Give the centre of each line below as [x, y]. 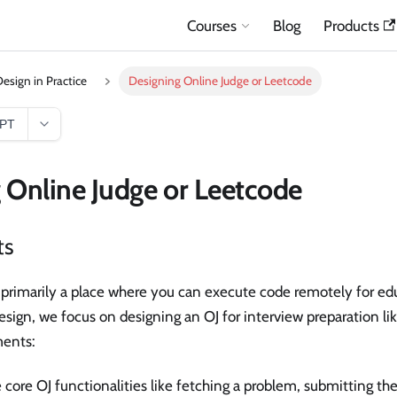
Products [351, 25]
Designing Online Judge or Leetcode [221, 81]
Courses [211, 25]
